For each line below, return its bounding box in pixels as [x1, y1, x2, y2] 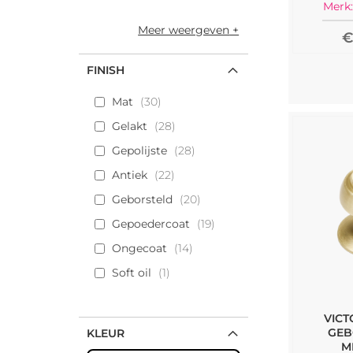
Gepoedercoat [111, 217, 190, 231]
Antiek [111, 168, 147, 182]
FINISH [86, 63, 124, 77]
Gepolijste [111, 143, 167, 158]
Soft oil [111, 266, 151, 280]
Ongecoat [111, 241, 167, 255]
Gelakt [111, 119, 147, 133]
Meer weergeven [138, 23, 230, 37]
